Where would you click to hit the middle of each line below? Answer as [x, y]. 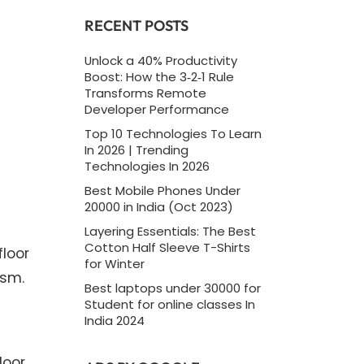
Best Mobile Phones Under [162, 190]
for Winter [114, 263]
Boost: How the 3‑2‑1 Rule [159, 76]
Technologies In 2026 [147, 166]
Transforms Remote [145, 93]
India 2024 [114, 320]
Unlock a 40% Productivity [160, 60]
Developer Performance [156, 109]
